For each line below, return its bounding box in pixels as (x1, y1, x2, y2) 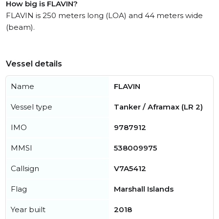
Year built (11, 205, 45, 215)
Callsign (11, 164, 39, 174)
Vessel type (11, 102, 52, 112)
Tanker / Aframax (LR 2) (114, 102, 203, 112)
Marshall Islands (114, 184, 174, 194)
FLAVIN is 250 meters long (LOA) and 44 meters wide (6, 11, 203, 21)
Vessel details (6, 59, 62, 69)
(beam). (6, 22, 35, 32)
